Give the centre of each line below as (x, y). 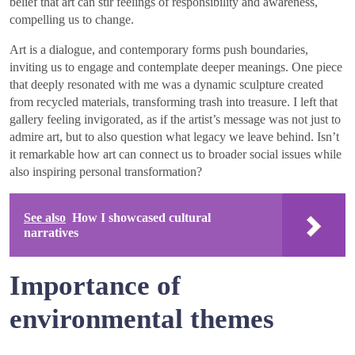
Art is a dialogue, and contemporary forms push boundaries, (159, 49)
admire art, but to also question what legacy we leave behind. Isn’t (174, 136)
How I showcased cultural (141, 217)
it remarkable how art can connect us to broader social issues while (176, 154)
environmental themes (142, 319)
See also (45, 217)
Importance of (95, 285)
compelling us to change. (72, 19)
